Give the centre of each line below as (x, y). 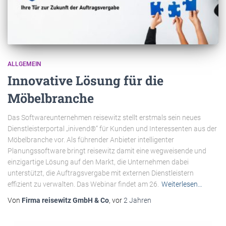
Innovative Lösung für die (86, 81)
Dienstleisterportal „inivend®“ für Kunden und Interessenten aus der (112, 129)
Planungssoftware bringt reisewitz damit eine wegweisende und (107, 151)
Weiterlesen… (182, 184)
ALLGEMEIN (24, 64)
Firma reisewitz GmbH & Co (65, 201)
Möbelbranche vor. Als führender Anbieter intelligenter (91, 140)
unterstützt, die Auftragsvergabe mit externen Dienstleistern (101, 173)
